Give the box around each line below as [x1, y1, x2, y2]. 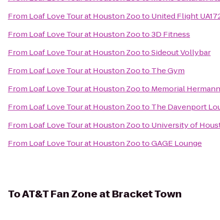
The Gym [151, 65, 185, 76]
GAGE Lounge [151, 138, 202, 148]
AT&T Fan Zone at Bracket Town [22, 187, 182, 201]
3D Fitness [151, 29, 190, 39]
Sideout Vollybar [151, 47, 211, 57]
